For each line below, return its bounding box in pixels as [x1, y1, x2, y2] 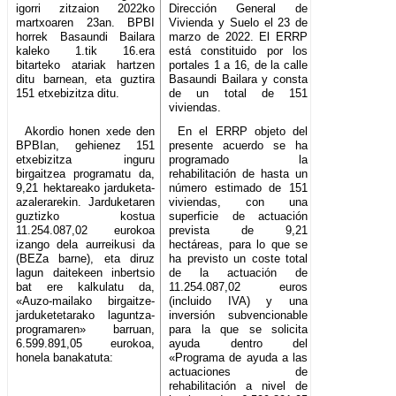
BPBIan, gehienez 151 [16, 139, 156, 153]
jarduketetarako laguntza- [16, 308, 156, 323]
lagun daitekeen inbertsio [16, 266, 156, 280]
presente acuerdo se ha [169, 139, 308, 153]
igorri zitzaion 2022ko [16, 2, 156, 16]
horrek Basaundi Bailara [16, 30, 156, 44]
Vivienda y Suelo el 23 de [169, 16, 308, 30]
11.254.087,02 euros [169, 280, 308, 294]
